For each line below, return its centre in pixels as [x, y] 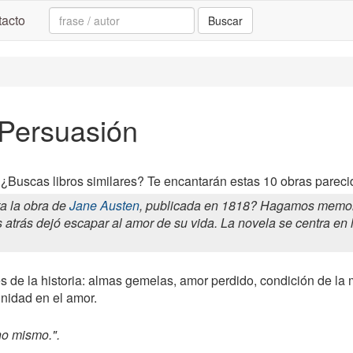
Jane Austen [104, 205]
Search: [71, 15]
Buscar [225, 20]
